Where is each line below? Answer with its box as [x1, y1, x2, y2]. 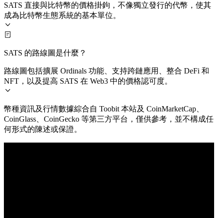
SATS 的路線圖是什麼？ [4, 48, 87, 57]
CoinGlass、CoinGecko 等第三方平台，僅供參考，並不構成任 [4, 114, 214, 123]
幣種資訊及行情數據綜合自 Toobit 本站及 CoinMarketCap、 [4, 104, 204, 113]
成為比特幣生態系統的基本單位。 [4, 11, 121, 19]
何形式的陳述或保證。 [4, 125, 82, 133]
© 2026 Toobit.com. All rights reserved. [16, 181, 138, 189]
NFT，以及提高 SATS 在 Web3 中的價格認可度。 [4, 76, 172, 85]
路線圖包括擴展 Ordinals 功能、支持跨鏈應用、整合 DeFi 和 [4, 66, 209, 75]
